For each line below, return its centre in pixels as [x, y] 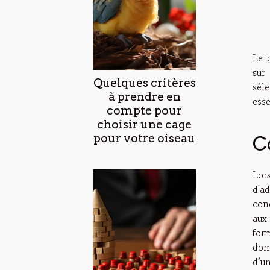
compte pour [144, 110]
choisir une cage [144, 124]
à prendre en [144, 96]
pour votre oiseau [144, 138]
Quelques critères [144, 83]
